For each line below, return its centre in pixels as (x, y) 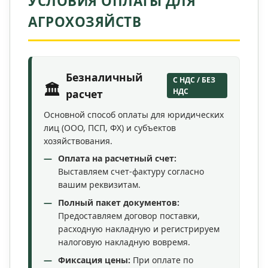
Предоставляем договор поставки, (129, 216)
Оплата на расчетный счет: (117, 159)
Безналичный (104, 77)
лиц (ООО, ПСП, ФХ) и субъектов (110, 128)
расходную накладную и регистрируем (139, 229)
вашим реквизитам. (99, 185)
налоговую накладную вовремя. (124, 242)
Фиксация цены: (94, 260)
